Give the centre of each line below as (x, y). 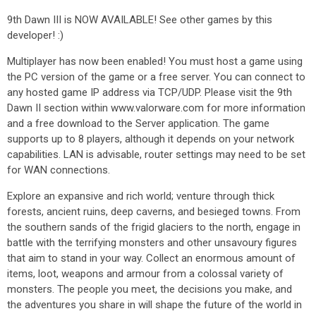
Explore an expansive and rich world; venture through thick (141, 196)
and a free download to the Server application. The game (138, 123)
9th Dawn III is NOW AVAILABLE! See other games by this (140, 20)
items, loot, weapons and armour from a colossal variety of (145, 274)
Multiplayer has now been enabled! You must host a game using (155, 61)
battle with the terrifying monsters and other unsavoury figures (152, 243)
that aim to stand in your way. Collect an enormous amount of (151, 258)
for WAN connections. (59, 170)
